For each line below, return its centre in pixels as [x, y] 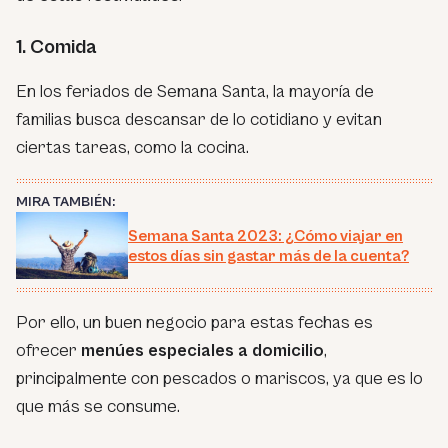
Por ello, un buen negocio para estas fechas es [194, 323]
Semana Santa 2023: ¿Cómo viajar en [265, 235]
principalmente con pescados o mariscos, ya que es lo [219, 379]
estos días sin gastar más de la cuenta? [268, 255]
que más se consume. [98, 407]
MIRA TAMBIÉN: [65, 201]
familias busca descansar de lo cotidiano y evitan [199, 119]
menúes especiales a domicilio [202, 351]
